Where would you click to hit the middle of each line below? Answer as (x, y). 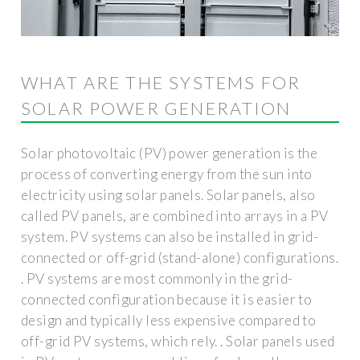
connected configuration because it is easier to (167, 299)
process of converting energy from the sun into (167, 174)
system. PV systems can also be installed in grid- (170, 236)
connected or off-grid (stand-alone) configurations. (180, 257)
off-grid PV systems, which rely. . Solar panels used (178, 341)
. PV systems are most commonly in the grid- (157, 278)
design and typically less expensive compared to (169, 320)
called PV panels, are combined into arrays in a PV (175, 215)
